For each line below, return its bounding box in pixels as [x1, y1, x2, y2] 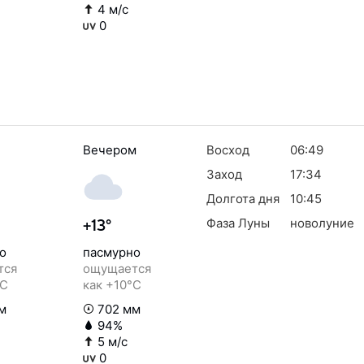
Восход [206, 142, 249, 158]
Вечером [83, 142, 136, 158]
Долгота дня [206, 191, 279, 206]
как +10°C [83, 277, 141, 292]
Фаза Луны [206, 215, 270, 231]
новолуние [289, 215, 354, 231]
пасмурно [83, 245, 141, 260]
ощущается [83, 261, 151, 276]
